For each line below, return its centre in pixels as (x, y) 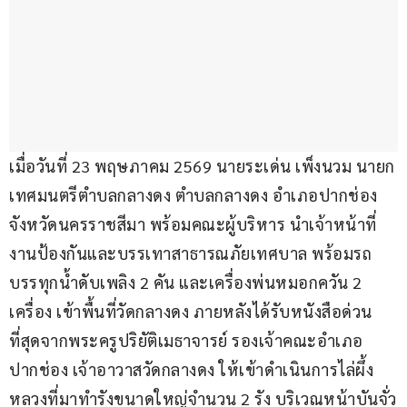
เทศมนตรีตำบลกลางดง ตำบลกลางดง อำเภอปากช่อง (195, 195)
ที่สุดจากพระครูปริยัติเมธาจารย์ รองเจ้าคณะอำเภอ (186, 341)
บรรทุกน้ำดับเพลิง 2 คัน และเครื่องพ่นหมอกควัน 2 (188, 283)
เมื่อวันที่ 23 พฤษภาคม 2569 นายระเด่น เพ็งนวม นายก (202, 166)
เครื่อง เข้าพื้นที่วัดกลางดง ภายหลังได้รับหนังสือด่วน (191, 312)
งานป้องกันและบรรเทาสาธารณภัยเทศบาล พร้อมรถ (190, 253)
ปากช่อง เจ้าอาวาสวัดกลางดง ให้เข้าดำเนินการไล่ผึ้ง (191, 370)
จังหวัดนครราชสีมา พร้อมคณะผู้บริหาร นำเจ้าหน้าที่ (193, 224)
